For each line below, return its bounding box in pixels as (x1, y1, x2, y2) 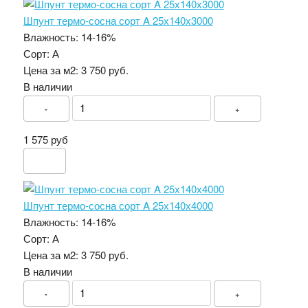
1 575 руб (23, 131, 68, 146)
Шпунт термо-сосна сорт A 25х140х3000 (23, 12, 213, 27)
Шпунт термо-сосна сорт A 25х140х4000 (23, 197, 213, 212)
